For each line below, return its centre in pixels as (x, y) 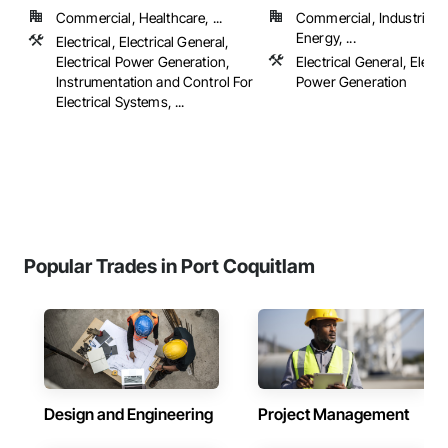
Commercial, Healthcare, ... (139, 17)
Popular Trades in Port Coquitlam (169, 266)
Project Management (333, 414)
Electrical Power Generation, (143, 61)
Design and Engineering (128, 414)
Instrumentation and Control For (155, 81)
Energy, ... (326, 37)
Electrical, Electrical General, (143, 41)
